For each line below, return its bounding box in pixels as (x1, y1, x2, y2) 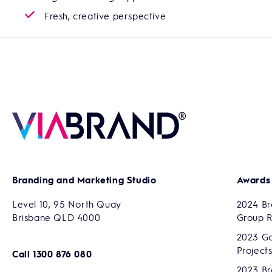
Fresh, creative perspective (44, 9, 166, 22)
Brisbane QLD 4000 (12, 211, 101, 223)
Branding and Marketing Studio (12, 173, 157, 186)
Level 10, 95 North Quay (12, 197, 121, 210)
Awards (236, 173, 271, 186)
